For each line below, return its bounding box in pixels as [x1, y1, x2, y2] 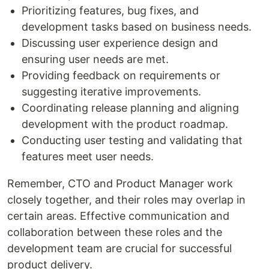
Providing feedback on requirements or [22, 69, 220, 82]
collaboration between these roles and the [7, 226, 222, 238]
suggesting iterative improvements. [22, 85, 201, 98]
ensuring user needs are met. [22, 53, 169, 65]
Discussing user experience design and [22, 37, 218, 49]
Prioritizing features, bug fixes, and [22, 4, 199, 17]
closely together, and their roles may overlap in [7, 193, 246, 206]
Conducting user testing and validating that [22, 134, 243, 147]
